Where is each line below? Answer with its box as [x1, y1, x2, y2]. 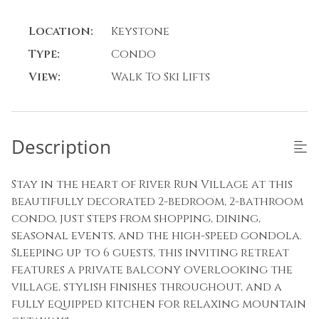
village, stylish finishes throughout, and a [11, 279, 282, 296]
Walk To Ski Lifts [111, 69, 210, 85]
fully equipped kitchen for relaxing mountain [11, 296, 306, 313]
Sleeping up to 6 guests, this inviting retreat [11, 245, 289, 261]
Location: [28, 23, 93, 40]
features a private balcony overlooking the [11, 262, 293, 278]
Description [11, 134, 111, 160]
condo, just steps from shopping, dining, [11, 211, 261, 227]
